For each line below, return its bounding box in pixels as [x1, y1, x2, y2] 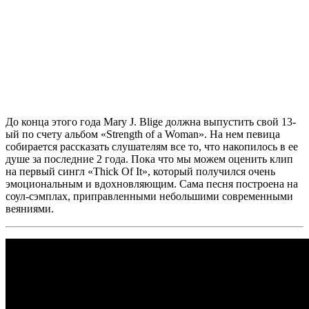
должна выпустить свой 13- [163, 116, 296, 128]
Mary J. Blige [103, 116, 163, 128]
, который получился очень [148, 166, 275, 177]
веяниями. [6, 203, 54, 215]
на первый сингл [6, 166, 88, 177]
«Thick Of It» [88, 166, 148, 177]
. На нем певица [204, 128, 280, 140]
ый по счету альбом [6, 128, 101, 140]
